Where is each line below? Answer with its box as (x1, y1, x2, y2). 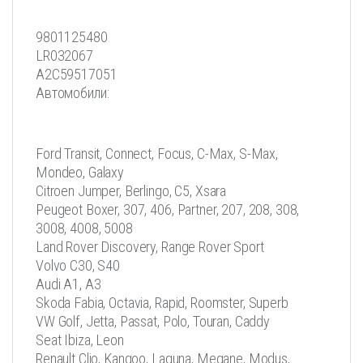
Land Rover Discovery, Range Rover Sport (36, 237, 264, 255)
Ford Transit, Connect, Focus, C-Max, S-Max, (36, 144, 278, 162)
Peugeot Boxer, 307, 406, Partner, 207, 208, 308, (36, 200, 300, 218)
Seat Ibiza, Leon (36, 331, 124, 348)
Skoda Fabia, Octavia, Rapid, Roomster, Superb (36, 293, 288, 311)
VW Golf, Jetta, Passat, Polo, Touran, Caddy (36, 312, 270, 330)
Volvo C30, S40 (36, 256, 121, 274)
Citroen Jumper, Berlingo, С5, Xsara (36, 181, 227, 199)
